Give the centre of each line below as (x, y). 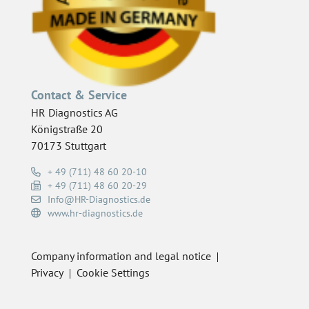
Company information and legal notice (121, 256)
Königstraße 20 (67, 129)
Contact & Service (79, 94)
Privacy (47, 273)
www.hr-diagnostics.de (95, 213)
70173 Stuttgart (69, 146)
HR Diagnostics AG (74, 113)
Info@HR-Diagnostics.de (99, 200)
